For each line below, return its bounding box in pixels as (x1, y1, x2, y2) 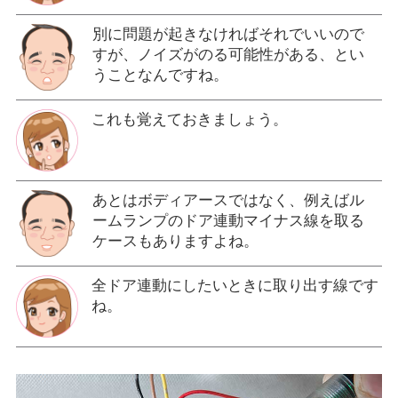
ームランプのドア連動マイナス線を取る (92, 211, 364, 229)
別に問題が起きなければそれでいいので (92, 25, 364, 43)
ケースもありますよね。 (92, 232, 259, 250)
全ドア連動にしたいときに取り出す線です (91, 276, 378, 294)
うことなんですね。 (92, 66, 228, 84)
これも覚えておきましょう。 (91, 110, 288, 128)
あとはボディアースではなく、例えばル (92, 191, 364, 209)
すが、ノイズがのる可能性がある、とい (92, 45, 364, 63)
